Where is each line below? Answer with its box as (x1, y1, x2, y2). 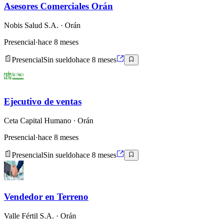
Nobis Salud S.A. (4, 21, 58, 30)
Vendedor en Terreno (4, 191, 88, 202)
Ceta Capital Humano (4, 116, 71, 125)
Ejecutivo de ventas (4, 96, 82, 107)
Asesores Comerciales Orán (4, 1, 113, 12)
